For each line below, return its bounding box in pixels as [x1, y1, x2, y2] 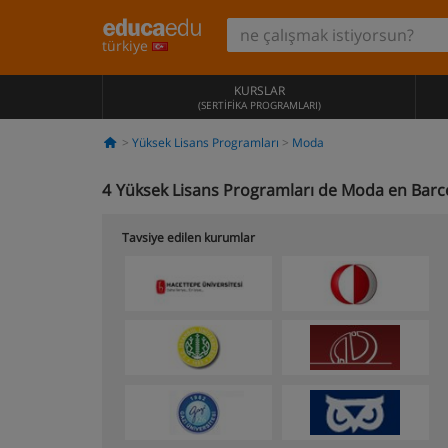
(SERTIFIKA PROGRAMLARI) [197, 98, 321, 112]
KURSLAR [233, 82, 285, 99]
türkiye [102, 36, 152, 55]
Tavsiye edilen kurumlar [122, 229, 255, 246]
